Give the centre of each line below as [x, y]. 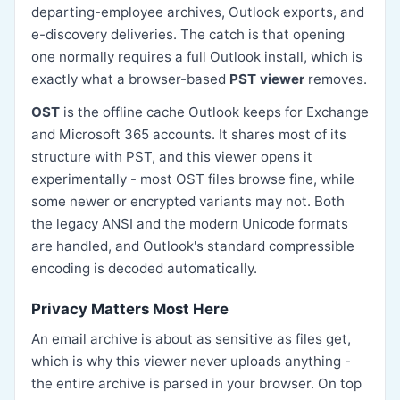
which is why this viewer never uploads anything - [191, 361]
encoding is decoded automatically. [144, 268]
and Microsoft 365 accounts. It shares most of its [189, 134]
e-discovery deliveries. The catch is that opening [188, 34]
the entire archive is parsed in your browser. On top [196, 383]
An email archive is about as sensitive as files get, [191, 339]
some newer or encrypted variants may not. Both [188, 201]
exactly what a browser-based [130, 79]
